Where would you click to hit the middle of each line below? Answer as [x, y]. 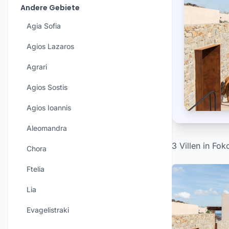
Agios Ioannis [49, 108]
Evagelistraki [48, 210]
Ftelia [36, 169]
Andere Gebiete [50, 8]
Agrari [37, 67]
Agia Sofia [44, 26]
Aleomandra [47, 128]
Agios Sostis [47, 87]
